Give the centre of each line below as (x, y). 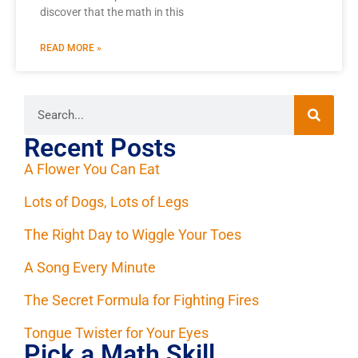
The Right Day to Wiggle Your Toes (133, 235)
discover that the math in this (112, 12)
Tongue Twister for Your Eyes (116, 333)
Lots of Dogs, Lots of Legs (106, 202)
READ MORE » (71, 48)
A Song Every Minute (90, 268)
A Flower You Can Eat (92, 169)
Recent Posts (100, 148)
